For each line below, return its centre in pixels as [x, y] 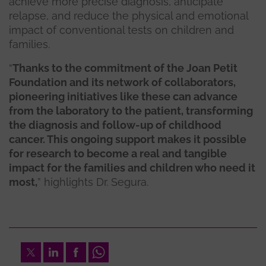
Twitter [37, 249]
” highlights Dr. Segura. [93, 182]
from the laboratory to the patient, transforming [131, 111]
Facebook [88, 249]
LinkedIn [63, 249]
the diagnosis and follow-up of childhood [115, 125]
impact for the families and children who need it [132, 168]
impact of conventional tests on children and [121, 30]
